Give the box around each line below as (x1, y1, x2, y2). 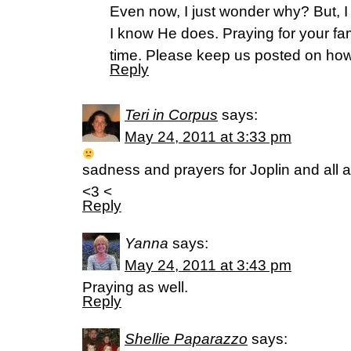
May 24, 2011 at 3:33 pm (125, 128, 291, 145)
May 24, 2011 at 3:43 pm (125, 257, 291, 273)
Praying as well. (82, 279, 188, 295)
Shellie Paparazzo (125, 331, 248, 347)
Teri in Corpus (125, 107, 218, 123)
